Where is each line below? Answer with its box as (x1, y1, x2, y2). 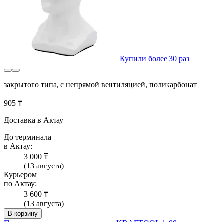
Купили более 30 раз (120, 55, 189, 63)
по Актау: (4, 179, 37, 188)
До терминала (4, 133, 51, 142)
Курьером (4, 170, 37, 179)
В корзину (8, 210, 38, 218)
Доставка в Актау (4, 116, 63, 125)
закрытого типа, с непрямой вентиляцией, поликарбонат (4, 80, 197, 89)
